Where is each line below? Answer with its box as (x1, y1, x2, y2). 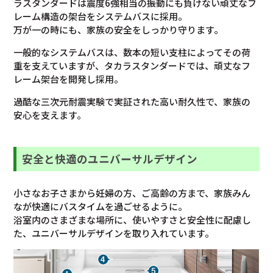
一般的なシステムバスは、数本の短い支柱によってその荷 (13, 46, 251, 59)
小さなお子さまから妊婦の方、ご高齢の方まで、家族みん (13, 186, 251, 199)
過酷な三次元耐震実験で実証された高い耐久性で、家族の (13, 95, 251, 108)
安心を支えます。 (13, 108, 87, 122)
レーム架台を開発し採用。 (13, 73, 124, 86)
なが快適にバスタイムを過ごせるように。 (13, 199, 188, 213)
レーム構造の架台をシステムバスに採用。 (13, 10, 188, 23)
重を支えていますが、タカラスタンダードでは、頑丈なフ (13, 59, 251, 73)
